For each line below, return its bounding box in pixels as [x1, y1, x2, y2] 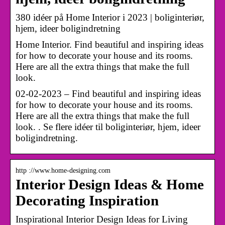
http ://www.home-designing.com [16, 166, 110, 174]
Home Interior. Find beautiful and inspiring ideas [16, 39, 203, 50]
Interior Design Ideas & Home [16, 176, 204, 192]
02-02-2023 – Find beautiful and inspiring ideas [16, 88, 201, 99]
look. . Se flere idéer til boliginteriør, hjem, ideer [16, 121, 200, 132]
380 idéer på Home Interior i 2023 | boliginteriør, [16, 12, 204, 23]
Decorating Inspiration [16, 192, 159, 208]
